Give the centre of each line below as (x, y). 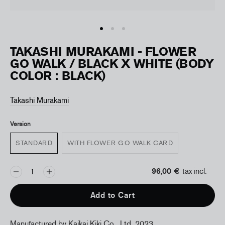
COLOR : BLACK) (58, 76)
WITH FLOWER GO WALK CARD (120, 143)
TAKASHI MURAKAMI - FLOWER (103, 51)
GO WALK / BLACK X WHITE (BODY (112, 64)
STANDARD (34, 143)
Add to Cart (113, 195)
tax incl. (195, 171)
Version (20, 124)
